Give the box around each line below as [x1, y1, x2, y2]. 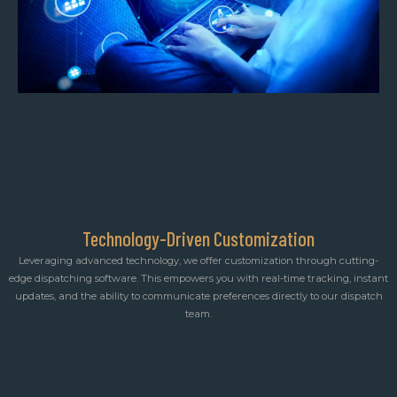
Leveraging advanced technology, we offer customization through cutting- [19, 254, 378, 268]
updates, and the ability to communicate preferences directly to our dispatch [14, 290, 383, 303]
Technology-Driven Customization [82, 227, 315, 251]
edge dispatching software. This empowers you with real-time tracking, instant [9, 272, 388, 285]
